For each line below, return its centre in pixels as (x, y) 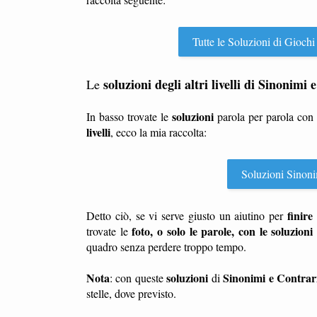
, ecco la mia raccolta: (158, 132)
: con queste (138, 278)
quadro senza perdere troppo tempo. (166, 247)
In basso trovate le (129, 116)
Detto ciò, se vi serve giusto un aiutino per (187, 215)
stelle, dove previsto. (131, 293)
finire (300, 215)
